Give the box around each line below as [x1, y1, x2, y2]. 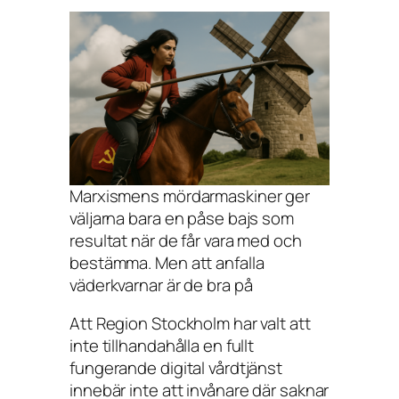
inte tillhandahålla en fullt [69, 334, 255, 358]
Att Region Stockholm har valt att [69, 312, 311, 336]
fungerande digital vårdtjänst [69, 356, 283, 380]
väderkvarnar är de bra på [69, 273, 253, 297]
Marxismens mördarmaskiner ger [69, 183, 311, 208]
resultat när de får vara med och [69, 228, 302, 252]
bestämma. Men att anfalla [69, 250, 265, 274]
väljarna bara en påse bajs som [69, 206, 294, 230]
